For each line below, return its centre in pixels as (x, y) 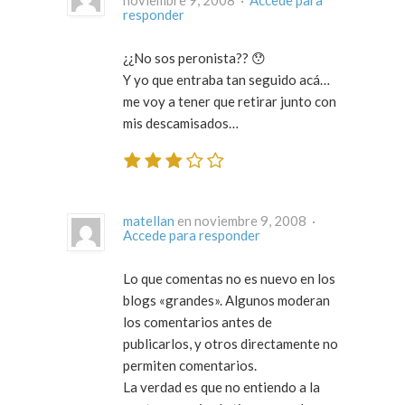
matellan (149, 220)
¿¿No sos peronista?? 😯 (194, 58)
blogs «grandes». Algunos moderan (226, 300)
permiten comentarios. (190, 365)
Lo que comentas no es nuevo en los (229, 278)
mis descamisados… (181, 123)
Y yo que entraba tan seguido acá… (226, 80)
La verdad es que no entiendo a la (221, 386)
